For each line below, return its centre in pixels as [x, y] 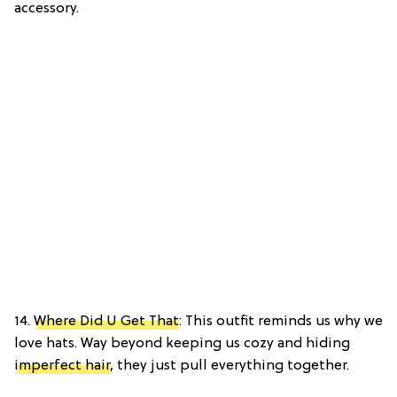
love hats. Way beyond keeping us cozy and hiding [182, 344]
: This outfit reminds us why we [281, 322]
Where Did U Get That [106, 322]
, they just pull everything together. [230, 366]
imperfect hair [62, 366]
